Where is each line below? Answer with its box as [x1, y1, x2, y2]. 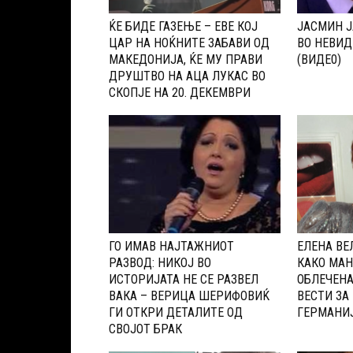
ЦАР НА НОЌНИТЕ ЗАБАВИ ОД [109, 35, 269, 51]
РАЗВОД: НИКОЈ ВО [109, 255, 211, 271]
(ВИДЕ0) [297, 52, 341, 68]
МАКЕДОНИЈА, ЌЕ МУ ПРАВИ [109, 52, 262, 68]
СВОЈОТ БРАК [109, 321, 182, 337]
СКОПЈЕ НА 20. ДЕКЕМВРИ [109, 85, 251, 101]
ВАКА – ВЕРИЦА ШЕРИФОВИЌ [109, 288, 269, 304]
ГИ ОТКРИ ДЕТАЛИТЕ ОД [109, 305, 243, 321]
